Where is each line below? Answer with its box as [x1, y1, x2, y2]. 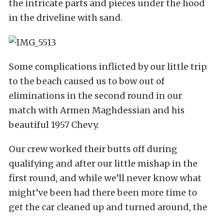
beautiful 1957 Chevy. [9, 119, 99, 130]
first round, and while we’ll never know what [9, 172, 201, 184]
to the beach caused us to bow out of [9, 76, 165, 87]
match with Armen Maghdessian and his [9, 105, 185, 116]
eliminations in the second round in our [9, 90, 182, 101]
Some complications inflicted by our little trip [9, 61, 207, 72]
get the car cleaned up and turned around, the [9, 201, 207, 213]
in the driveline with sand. [9, 12, 123, 23]
